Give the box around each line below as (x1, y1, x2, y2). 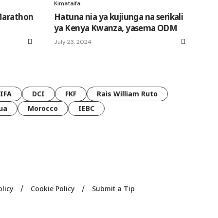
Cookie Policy (31, 183, 75, 193)
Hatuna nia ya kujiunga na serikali (54, 11, 183, 22)
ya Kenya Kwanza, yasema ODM (54, 22, 178, 34)
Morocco (28, 103, 58, 113)
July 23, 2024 (54, 37, 91, 46)
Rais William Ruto (97, 89, 158, 98)
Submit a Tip (92, 183, 135, 193)
